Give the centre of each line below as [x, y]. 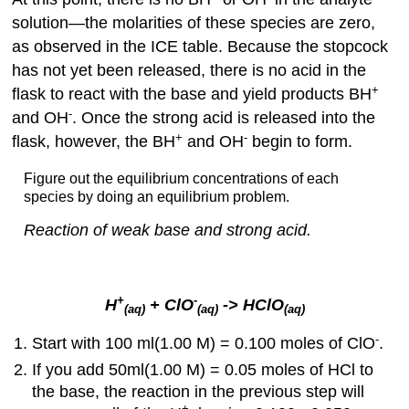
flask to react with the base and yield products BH [192, 94]
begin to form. [300, 142]
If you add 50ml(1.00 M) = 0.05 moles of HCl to [203, 369]
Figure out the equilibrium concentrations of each [181, 178]
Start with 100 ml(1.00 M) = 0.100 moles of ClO [204, 344]
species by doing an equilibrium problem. [156, 196]
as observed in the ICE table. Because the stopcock [200, 47]
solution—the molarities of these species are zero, [194, 23]
